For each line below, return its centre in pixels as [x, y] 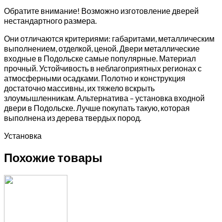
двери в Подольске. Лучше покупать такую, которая [97, 108]
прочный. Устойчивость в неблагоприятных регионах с [103, 68]
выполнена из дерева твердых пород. [73, 117]
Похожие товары [53, 158]
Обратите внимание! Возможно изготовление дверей [101, 10]
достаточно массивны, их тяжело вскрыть [79, 88]
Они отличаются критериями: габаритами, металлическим [109, 38]
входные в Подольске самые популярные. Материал [100, 58]
